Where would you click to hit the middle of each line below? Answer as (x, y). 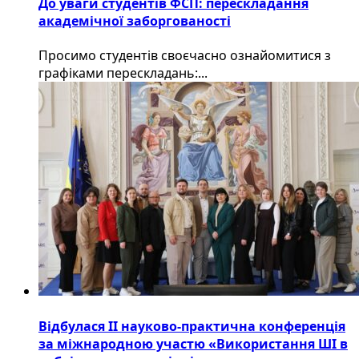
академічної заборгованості (135, 21)
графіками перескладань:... (123, 73)
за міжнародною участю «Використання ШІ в (193, 343)
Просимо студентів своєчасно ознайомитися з (185, 56)
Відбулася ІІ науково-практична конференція (192, 326)
